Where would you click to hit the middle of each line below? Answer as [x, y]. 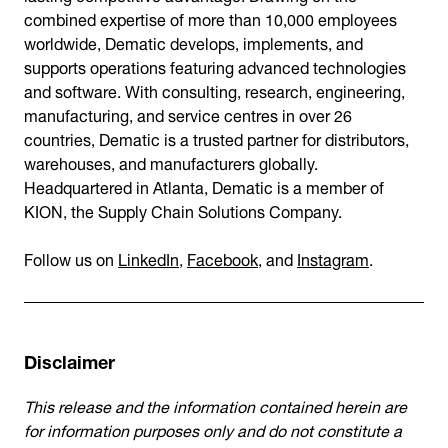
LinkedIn [148, 257]
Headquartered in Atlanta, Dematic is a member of [204, 185]
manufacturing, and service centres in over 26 [188, 113]
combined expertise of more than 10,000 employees [210, 17]
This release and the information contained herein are [215, 404]
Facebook [222, 257]
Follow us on [71, 257]
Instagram [333, 257]
